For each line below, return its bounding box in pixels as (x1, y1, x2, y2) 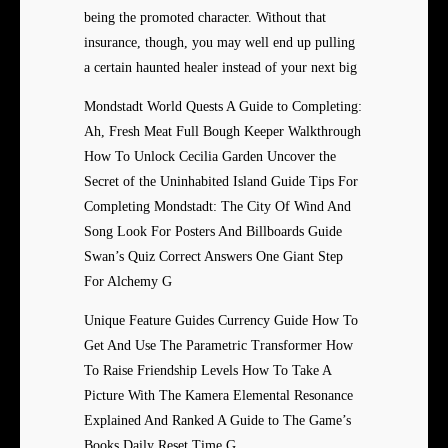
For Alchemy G (84, 274, 172, 290)
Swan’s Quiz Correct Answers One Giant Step (84, 249, 343, 265)
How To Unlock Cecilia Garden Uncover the (84, 149, 336, 165)
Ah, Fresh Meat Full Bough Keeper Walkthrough (84, 124, 361, 140)
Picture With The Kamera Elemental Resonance (84, 388, 353, 404)
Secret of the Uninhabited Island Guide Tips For (84, 174, 358, 190)
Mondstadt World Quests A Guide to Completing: (84, 99, 362, 115)
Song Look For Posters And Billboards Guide (84, 224, 342, 240)
